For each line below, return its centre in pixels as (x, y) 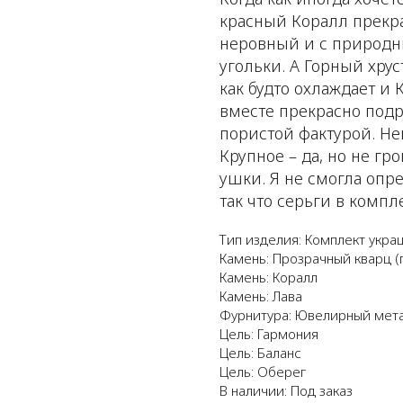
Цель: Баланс (260, 352)
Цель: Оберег (263, 371)
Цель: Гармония (269, 333)
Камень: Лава (261, 296)
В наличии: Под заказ (286, 390)
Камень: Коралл (269, 277)
